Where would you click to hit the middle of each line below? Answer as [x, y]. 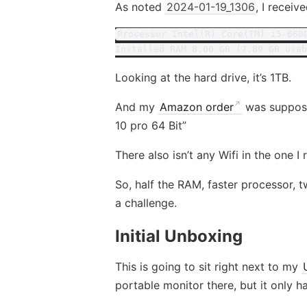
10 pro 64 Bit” [151, 125]
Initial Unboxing [179, 236]
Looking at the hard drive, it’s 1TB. [203, 77]
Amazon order [196, 107]
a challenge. [146, 202]
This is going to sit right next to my [208, 267]
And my [137, 107]
